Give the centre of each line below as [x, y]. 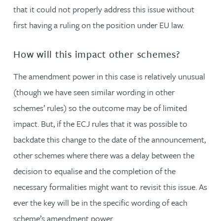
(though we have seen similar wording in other [94, 92]
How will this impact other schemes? [97, 54]
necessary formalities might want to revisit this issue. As [110, 186]
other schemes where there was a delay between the [104, 155]
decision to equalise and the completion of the [94, 171]
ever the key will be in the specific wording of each [100, 202]
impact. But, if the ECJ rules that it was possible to [100, 123]
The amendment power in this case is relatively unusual [109, 76]
